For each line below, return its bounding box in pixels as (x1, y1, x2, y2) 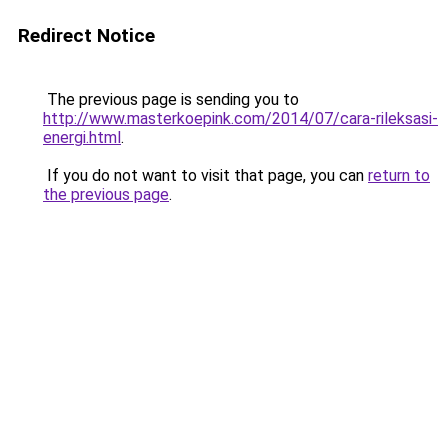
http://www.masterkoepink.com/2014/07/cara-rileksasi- (43, 109, 438, 128)
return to (368, 166, 430, 185)
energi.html (43, 128, 121, 147)
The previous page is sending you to (43, 90, 299, 109)
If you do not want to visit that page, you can (43, 166, 368, 185)
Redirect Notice (18, 24, 155, 47)
